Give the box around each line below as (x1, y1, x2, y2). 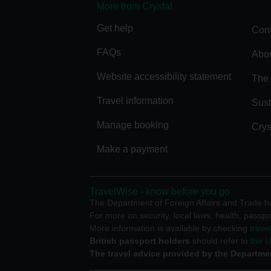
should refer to (190, 235, 250, 246)
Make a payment (97, 143, 168, 154)
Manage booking (97, 119, 169, 130)
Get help (97, 22, 133, 33)
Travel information (97, 95, 174, 106)
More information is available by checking (90, 223, 250, 233)
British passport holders (90, 235, 190, 246)
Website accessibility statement (97, 71, 231, 82)
